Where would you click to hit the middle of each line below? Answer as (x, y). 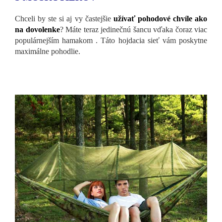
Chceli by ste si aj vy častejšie (64, 19)
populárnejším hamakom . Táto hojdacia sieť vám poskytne (111, 41)
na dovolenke (37, 30)
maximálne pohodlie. (48, 52)
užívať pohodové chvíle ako (160, 19)
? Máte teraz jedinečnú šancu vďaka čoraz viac (133, 30)
